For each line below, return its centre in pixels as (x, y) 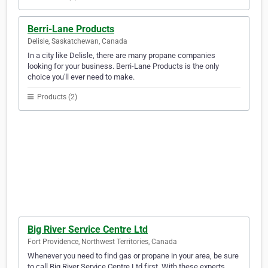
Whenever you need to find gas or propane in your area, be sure (133, 256)
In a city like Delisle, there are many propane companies (121, 56)
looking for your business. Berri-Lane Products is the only (123, 66)
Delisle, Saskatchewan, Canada (77, 42)
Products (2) (56, 97)
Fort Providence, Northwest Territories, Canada (102, 242)
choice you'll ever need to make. (81, 77)
